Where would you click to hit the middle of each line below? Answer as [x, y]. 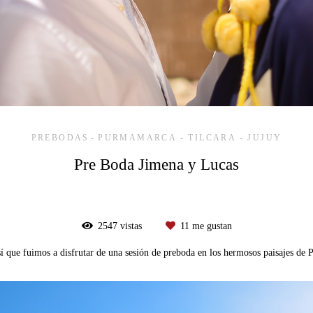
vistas [131, 226]
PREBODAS [60, 138]
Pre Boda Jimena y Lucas [156, 165]
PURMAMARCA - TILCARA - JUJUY [190, 138]
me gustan [210, 226]
